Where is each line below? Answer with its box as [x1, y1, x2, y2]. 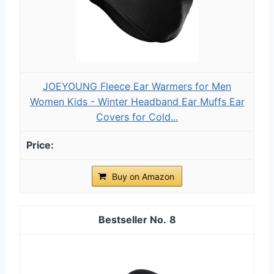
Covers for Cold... [96, 110, 178, 123]
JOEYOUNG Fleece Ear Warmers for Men [43, 80, 231, 92]
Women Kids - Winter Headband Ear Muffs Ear [29, 95, 245, 108]
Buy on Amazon [112, 171, 174, 182]
